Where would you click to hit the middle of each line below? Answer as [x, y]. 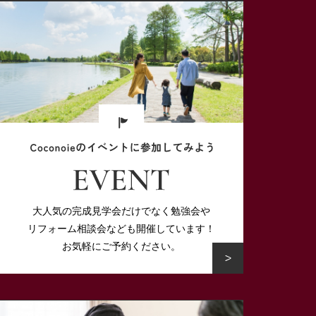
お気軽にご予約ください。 [122, 247]
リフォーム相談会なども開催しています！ [122, 229]
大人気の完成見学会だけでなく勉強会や [122, 211]
